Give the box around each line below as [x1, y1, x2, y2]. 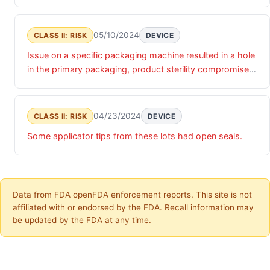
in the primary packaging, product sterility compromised [27, 63, 254, 74]
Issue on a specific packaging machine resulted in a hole [27, 49, 255, 60]
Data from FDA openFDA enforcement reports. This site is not [13, 190, 252, 200]
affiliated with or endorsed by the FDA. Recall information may [13, 202, 254, 213]
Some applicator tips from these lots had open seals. [27, 131, 242, 142]
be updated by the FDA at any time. [13, 215, 151, 225]
